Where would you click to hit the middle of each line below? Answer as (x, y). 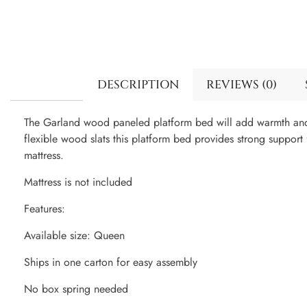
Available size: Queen (74, 236)
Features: (45, 209)
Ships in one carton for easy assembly (111, 262)
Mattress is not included (78, 182)
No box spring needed (76, 289)
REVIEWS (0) (242, 84)
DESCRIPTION (138, 84)
